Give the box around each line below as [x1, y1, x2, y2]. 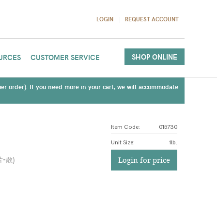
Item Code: [110, 124, 140, 131]
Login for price [118, 155, 170, 165]
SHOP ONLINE [131, 52, 177, 62]
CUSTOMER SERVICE [30, 52, 100, 62]
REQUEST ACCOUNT [124, 15, 179, 23]
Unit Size [110, 139, 133, 146]
